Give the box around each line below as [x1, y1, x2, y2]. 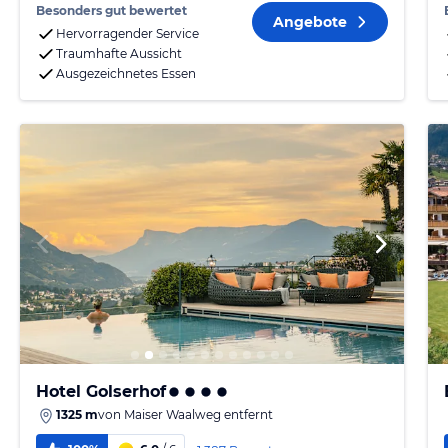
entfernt [221, 407, 273, 422]
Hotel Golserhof [36, 382, 166, 401]
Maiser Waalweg [124, 407, 221, 422]
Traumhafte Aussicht [56, 46, 182, 61]
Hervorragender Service [56, 26, 199, 41]
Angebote [273, 13, 347, 31]
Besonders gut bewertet [36, 3, 187, 18]
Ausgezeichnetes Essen [56, 66, 196, 81]
